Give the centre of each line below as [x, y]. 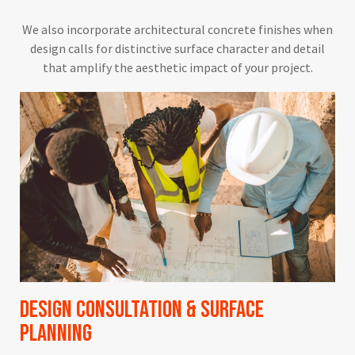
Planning [56, 333]
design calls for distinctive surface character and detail [177, 49]
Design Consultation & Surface [142, 309]
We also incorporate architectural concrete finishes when [177, 30]
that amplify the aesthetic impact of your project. [177, 68]
